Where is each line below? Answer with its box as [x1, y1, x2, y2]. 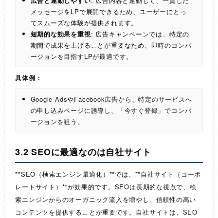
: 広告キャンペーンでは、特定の [91, 29, 190, 38]
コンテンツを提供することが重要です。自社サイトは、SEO [15, 207, 198, 217]
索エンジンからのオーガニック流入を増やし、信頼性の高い [15, 194, 197, 204]
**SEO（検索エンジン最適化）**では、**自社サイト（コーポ [15, 169, 201, 179]
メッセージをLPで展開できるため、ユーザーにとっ [30, 6, 187, 16]
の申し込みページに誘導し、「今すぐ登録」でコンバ [30, 105, 192, 115]
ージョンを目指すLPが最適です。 [30, 51, 133, 61]
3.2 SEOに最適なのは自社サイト [15, 145, 152, 158]
